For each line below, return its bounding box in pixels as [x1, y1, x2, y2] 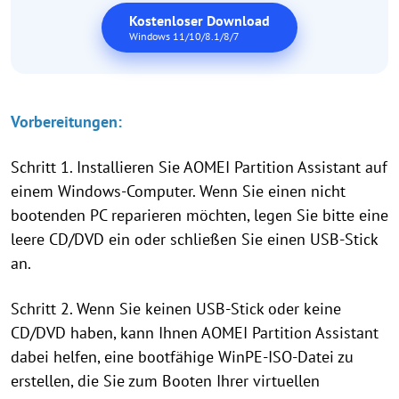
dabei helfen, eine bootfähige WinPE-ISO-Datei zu [11, 346, 354, 368]
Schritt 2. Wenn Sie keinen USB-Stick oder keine [11, 298, 341, 320]
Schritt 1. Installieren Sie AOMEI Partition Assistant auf [11, 157, 387, 178]
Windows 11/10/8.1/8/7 [129, 29, 240, 44]
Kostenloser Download [129, 12, 270, 30]
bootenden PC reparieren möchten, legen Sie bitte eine [11, 205, 388, 226]
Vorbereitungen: [11, 111, 122, 133]
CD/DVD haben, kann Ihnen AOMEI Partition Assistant [11, 322, 379, 344]
